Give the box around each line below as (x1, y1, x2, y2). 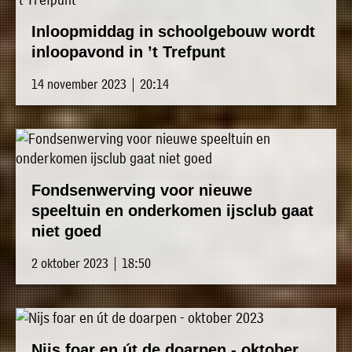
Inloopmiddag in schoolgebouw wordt (31, 23, 315, 41)
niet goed (31, 222, 101, 240)
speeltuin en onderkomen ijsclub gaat (31, 202, 313, 220)
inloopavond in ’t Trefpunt (31, 43, 225, 61)
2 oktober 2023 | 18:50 (31, 255, 151, 272)
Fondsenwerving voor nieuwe (31, 181, 252, 200)
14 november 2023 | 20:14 (31, 75, 169, 93)
